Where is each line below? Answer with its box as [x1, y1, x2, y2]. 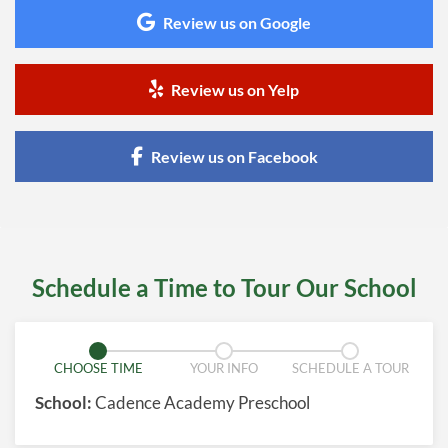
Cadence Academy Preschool [92, 392, 310, 414]
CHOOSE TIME [53, 360, 143, 377]
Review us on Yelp [171, 80, 299, 100]
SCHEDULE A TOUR [291, 360, 409, 377]
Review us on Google [163, 13, 311, 33]
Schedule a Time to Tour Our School [31, 273, 417, 303]
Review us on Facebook [150, 147, 318, 167]
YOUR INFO [190, 360, 258, 377]
